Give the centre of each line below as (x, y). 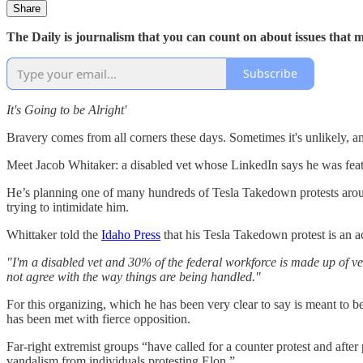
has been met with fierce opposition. (98, 318)
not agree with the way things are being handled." (134, 276)
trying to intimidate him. (68, 207)
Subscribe (270, 74)
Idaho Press (131, 234)
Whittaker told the (54, 234)
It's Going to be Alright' (66, 109)
